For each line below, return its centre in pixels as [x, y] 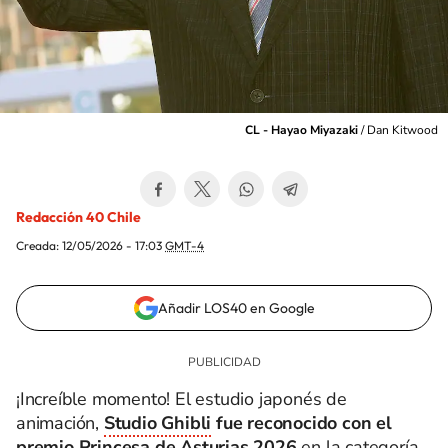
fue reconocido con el [301, 423]
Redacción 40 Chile [78, 217]
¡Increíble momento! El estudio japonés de [181, 399]
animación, [60, 423]
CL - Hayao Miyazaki [301, 130]
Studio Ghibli [157, 423]
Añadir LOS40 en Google [236, 308]
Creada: [39, 245]
